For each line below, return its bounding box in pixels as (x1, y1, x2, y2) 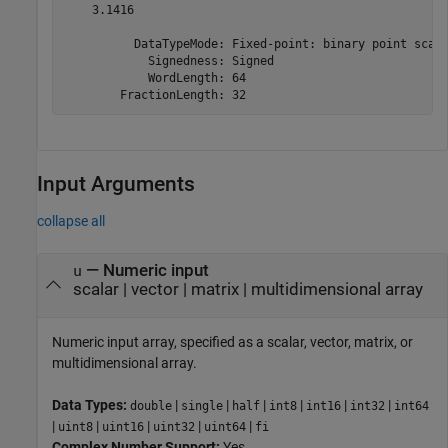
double (130, 398, 172, 413)
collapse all (37, 212, 105, 229)
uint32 (153, 419, 195, 434)
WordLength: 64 (63, 70, 246, 85)
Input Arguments (37, 172, 195, 197)
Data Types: (52, 396, 130, 413)
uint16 (102, 419, 144, 434)
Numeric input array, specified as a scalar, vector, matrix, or (52, 333, 413, 350)
